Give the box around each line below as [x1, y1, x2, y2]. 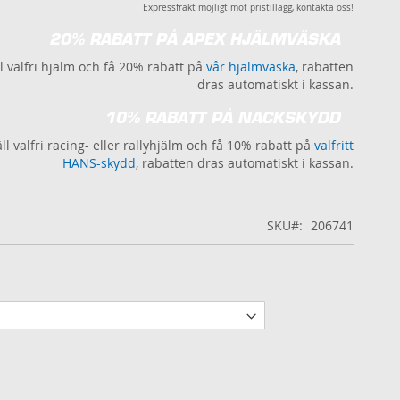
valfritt [314, 137, 354, 154]
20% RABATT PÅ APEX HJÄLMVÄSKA [49, 29, 340, 49]
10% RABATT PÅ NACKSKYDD [104, 108, 340, 128]
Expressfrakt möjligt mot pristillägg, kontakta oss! [143, 2, 354, 14]
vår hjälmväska [206, 58, 296, 76]
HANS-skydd [62, 154, 136, 172]
